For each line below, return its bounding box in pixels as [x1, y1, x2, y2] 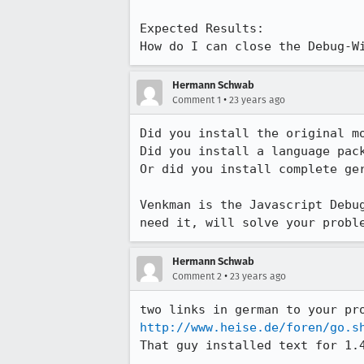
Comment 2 [172, 271, 222, 282]
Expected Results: [140, 21, 279, 36]
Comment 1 [172, 94, 221, 106]
